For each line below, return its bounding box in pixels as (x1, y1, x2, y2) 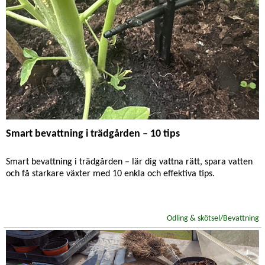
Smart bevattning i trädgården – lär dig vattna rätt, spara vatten (6, 157, 253, 167)
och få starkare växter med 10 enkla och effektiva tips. (6, 169, 215, 179)
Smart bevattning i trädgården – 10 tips (6, 128, 180, 140)
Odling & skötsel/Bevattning (167, 214, 259, 223)
